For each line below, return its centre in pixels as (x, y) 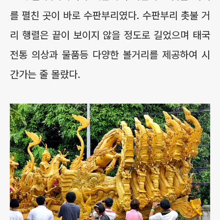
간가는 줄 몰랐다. (45, 74)
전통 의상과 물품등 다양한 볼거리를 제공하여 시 (110, 54)
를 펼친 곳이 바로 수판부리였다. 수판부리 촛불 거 (110, 15)
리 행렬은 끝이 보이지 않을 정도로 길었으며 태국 (110, 35)
